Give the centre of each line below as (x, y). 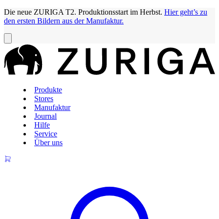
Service (46, 134)
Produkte (48, 90)
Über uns (48, 143)
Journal (45, 116)
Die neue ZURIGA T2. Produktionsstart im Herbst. (84, 12)
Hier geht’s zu (186, 12)
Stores (44, 99)
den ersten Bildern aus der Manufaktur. (64, 21)
